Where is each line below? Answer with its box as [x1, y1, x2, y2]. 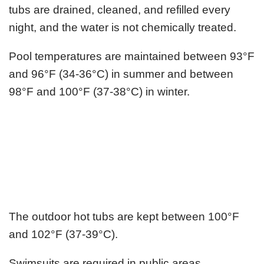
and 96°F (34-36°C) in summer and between [9, 67, 233, 80]
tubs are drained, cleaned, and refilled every [9, 3, 230, 16]
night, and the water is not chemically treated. [9, 21, 236, 34]
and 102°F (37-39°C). [9, 227, 118, 240]
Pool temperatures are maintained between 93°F [9, 49, 255, 62]
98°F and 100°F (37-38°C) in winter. [9, 85, 190, 98]
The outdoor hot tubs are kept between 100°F [9, 210, 239, 223]
